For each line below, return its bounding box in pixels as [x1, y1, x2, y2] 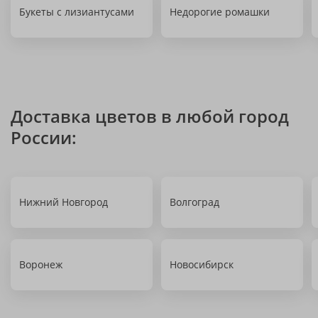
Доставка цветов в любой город [11, 104, 289, 128]
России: [11, 126, 77, 149]
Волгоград [170, 195, 219, 209]
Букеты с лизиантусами [19, 5, 134, 18]
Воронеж [19, 258, 62, 271]
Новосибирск [170, 258, 234, 271]
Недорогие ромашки [170, 5, 270, 18]
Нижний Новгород [19, 195, 108, 209]
